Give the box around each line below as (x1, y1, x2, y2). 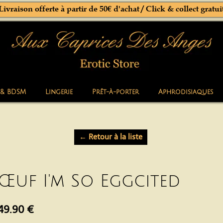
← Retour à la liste (79, 132, 142, 141)
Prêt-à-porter (92, 88, 139, 96)
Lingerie (45, 88, 73, 96)
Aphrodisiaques (158, 88, 213, 96)
